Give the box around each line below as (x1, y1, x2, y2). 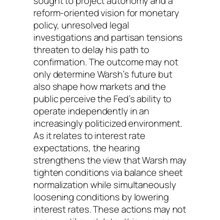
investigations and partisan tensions (33, 31, 183, 44)
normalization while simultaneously (33, 178, 176, 192)
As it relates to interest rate (33, 129, 145, 142)
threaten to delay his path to (33, 43, 150, 56)
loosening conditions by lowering (33, 191, 169, 204)
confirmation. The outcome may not (33, 55, 178, 69)
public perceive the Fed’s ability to (33, 92, 172, 106)
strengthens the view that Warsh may (33, 154, 187, 167)
